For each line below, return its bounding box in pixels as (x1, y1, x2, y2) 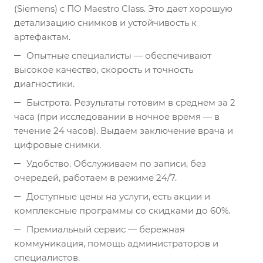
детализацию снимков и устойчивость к (14, 16, 197, 28)
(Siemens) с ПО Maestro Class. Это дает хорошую (14, 2, 232, 14)
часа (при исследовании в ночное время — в (14, 110, 220, 122)
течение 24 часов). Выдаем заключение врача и (14, 124, 233, 136)
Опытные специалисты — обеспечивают (26, 49, 211, 61)
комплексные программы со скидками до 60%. (14, 204, 230, 216)
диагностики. (14, 77, 75, 89)
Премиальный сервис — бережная (26, 223, 185, 235)
